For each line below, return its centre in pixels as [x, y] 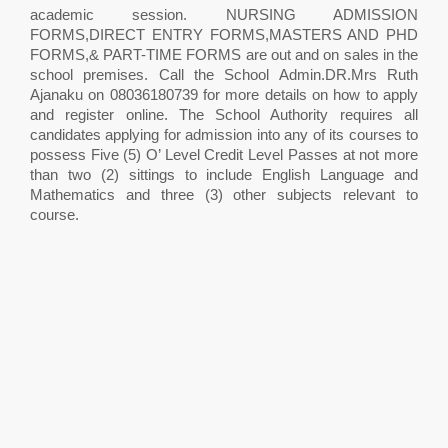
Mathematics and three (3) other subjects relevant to [224, 194]
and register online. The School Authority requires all [224, 114]
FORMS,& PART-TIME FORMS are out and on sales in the [224, 54]
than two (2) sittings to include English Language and [224, 174]
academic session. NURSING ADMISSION [224, 14]
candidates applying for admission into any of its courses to [224, 134]
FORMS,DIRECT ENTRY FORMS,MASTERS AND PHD [224, 34]
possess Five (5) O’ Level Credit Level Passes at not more [224, 154]
